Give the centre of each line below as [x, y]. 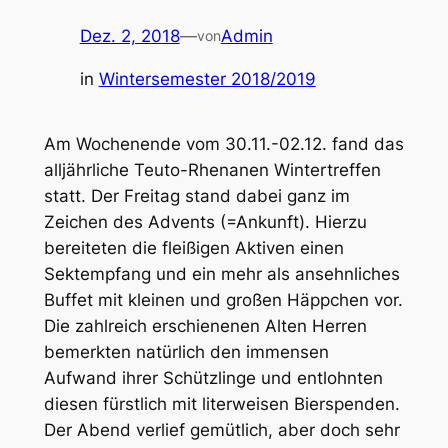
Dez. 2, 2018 [129, 36]
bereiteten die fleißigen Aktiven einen [193, 248]
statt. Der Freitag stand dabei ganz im [196, 196]
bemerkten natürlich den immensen [186, 352]
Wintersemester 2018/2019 [207, 78]
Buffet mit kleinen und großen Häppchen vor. [223, 300]
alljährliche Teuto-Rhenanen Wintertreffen [212, 170]
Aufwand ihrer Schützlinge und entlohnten [213, 378]
